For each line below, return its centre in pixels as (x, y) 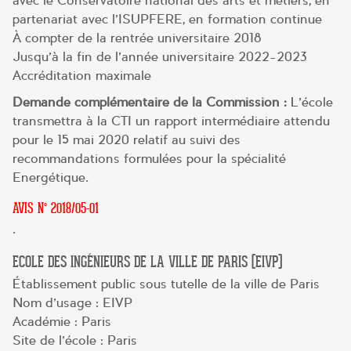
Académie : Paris (62, 321)
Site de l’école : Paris (75, 340)
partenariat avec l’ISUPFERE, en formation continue (167, 20)
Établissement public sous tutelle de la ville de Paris (166, 284)
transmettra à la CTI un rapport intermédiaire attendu (171, 121)
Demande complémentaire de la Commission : (150, 103)
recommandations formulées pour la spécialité (149, 159)
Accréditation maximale (82, 76)
